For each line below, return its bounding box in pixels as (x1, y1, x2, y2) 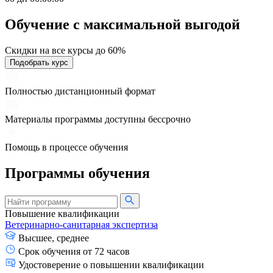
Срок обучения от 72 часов (18, 246, 130, 257)
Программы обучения (5, 165, 150, 181)
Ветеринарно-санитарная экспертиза (5, 219, 158, 230)
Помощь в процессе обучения (5, 141, 128, 152)
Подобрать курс (10, 57, 68, 67)
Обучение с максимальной (5, 16, 185, 32)
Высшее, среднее (18, 233, 89, 244)
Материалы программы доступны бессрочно (5, 113, 191, 124)
